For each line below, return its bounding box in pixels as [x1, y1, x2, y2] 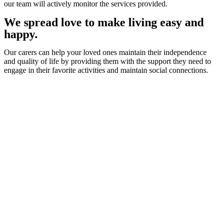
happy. [4, 28, 38, 41]
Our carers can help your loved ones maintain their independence [4, 48, 207, 57]
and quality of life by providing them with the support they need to [4, 57, 211, 66]
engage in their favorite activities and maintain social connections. [4, 66, 208, 75]
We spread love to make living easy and [4, 16, 204, 29]
